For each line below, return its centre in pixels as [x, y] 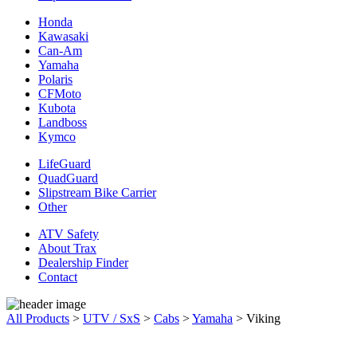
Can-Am [60, 50]
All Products [38, 318]
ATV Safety [69, 233]
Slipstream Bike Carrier [97, 192]
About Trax [67, 248]
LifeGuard [65, 163]
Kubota [57, 108]
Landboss [63, 122]
